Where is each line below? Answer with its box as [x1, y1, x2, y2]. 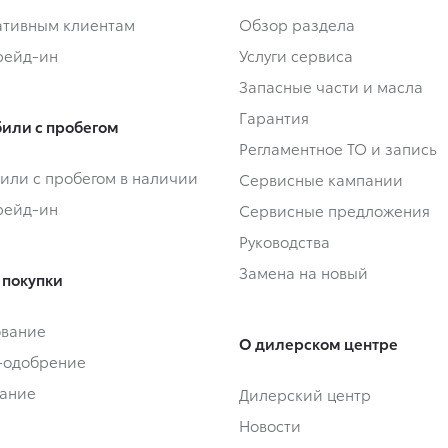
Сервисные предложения [239, 199, 430, 222]
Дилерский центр [239, 383, 371, 406]
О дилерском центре [239, 332, 398, 355]
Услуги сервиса [239, 44, 353, 67]
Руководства [239, 230, 330, 253]
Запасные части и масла [239, 75, 423, 98]
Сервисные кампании [239, 168, 403, 191]
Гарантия [239, 106, 309, 129]
